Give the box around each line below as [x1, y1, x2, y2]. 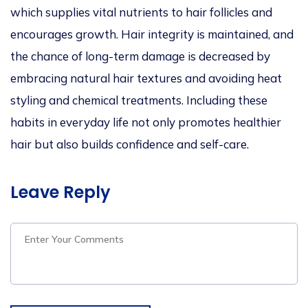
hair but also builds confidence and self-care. [10, 137, 249, 152]
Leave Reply [10, 181, 111, 204]
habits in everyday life [10, 115, 129, 130]
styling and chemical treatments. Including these [10, 93, 267, 108]
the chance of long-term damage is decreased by [10, 49, 270, 64]
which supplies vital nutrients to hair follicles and [10, 5, 272, 20]
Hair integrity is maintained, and [118, 27, 294, 42]
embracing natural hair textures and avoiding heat [10, 71, 282, 86]
